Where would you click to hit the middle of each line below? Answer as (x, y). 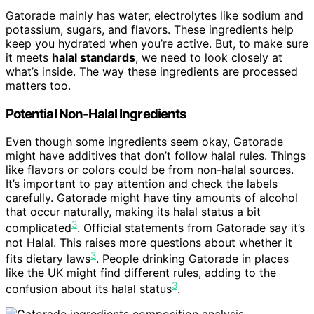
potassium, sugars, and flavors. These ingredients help (150, 29)
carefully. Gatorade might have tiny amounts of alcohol (152, 198)
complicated (39, 228)
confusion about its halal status (89, 289)
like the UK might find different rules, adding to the (141, 272)
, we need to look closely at (209, 57)
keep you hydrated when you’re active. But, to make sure (157, 43)
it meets (29, 57)
